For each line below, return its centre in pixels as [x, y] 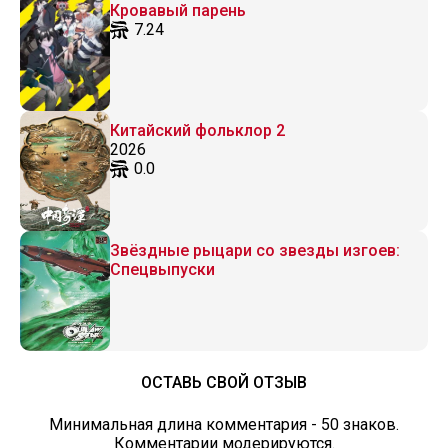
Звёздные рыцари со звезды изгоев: [255, 250]
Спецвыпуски [162, 269]
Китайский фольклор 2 [197, 130]
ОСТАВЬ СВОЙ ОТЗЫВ [224, 382]
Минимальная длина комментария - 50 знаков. [224, 424]
